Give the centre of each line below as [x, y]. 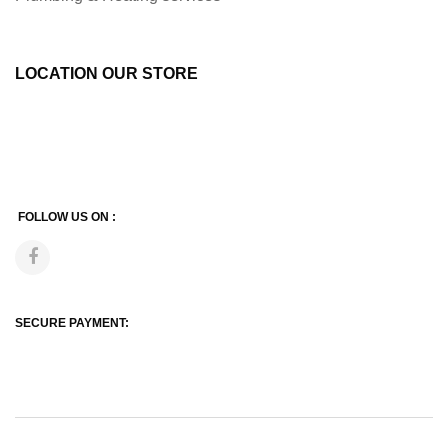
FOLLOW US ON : [67, 216]
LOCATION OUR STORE [106, 73]
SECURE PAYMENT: [72, 322]
